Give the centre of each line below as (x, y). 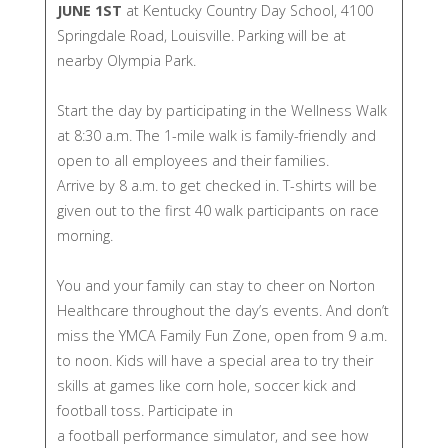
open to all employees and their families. (192, 161)
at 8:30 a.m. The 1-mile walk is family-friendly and (216, 136)
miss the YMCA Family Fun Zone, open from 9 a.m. (221, 336)
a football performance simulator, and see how (212, 436)
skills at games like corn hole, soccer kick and (206, 386)
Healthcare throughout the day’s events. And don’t (222, 311)
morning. (84, 236)
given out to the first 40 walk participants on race (217, 211)
